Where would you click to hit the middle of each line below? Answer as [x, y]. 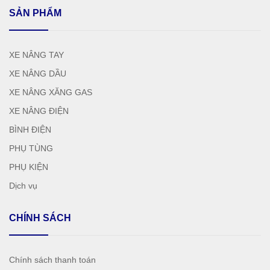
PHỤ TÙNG [31, 148]
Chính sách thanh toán [52, 260]
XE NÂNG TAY [36, 55]
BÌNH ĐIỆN [30, 130]
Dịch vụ [23, 186]
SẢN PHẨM [35, 13]
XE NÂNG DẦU [38, 74]
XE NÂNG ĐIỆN [39, 111]
